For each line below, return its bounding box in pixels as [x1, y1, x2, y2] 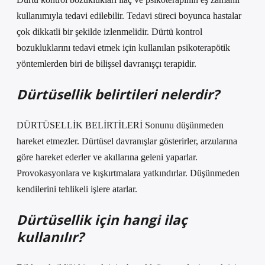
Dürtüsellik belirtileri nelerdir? [17, 85, 219, 104]
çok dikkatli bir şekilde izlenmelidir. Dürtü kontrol [17, 27, 202, 37]
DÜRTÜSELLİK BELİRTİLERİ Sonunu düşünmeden [17, 120, 224, 130]
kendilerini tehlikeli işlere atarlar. [17, 184, 137, 194]
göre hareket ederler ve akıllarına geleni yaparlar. [17, 152, 198, 162]
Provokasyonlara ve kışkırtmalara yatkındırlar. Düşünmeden [17, 168, 240, 178]
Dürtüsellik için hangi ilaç [17, 211, 188, 229]
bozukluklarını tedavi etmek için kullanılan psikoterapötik [17, 43, 230, 53]
